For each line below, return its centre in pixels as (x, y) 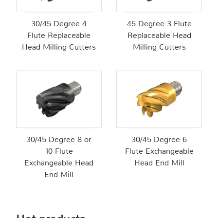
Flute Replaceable (59, 35)
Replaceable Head (159, 35)
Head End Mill (159, 163)
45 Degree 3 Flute (159, 23)
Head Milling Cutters (59, 47)
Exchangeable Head (59, 163)
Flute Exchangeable (159, 151)
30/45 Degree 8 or (59, 139)
